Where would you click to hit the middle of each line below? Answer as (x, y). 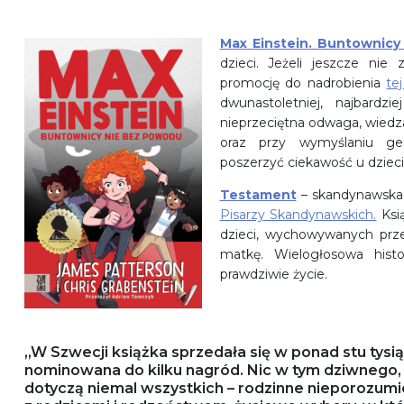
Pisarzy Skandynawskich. (298, 215)
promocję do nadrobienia (303, 83)
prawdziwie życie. (273, 275)
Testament (258, 195)
